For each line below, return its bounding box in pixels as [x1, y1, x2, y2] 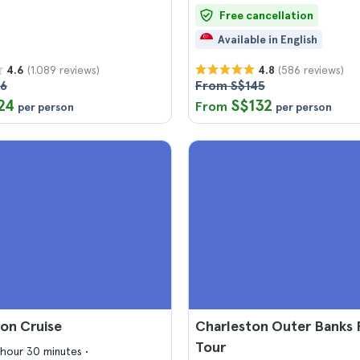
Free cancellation [219, 9, 313, 22]
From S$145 [195, 78, 265, 93]
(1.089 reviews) [27, 63, 100, 76]
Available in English [218, 33, 317, 46]
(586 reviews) [278, 63, 344, 76]
